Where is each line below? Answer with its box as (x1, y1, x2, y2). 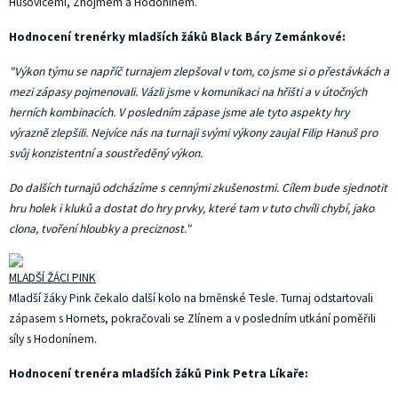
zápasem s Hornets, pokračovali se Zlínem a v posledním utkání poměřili (9, 311, 376, 326)
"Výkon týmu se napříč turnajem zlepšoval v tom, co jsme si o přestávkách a (9, 64, 389, 79)
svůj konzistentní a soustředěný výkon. (9, 146, 203, 161)
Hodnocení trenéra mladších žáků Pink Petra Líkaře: (9, 366, 308, 381)
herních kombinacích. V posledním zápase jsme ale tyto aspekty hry (9, 105, 349, 120)
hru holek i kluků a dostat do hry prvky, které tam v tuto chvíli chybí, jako (9, 201, 374, 216)
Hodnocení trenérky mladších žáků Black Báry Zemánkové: (9, 29, 346, 44)
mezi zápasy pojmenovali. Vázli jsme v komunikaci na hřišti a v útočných (9, 84, 367, 99)
